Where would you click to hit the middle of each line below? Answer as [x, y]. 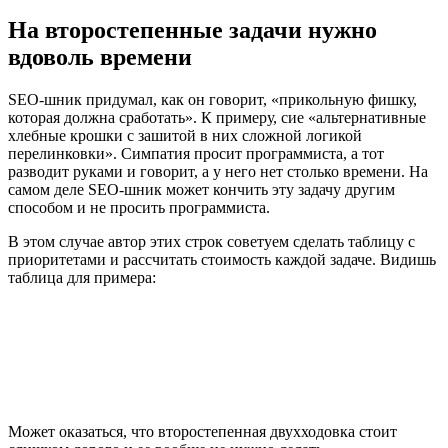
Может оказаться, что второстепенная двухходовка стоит [202, 432]
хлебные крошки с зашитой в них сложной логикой [185, 136]
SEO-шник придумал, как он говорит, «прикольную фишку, [212, 100]
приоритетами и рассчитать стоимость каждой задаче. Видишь [222, 260]
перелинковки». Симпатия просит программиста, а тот [196, 154]
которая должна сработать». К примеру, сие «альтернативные [217, 118]
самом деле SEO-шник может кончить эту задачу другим [201, 190]
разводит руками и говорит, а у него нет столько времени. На [218, 172]
